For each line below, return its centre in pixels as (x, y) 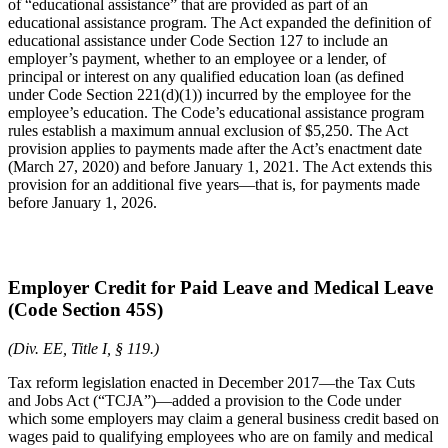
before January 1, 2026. (82, 203)
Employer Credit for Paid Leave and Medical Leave (220, 287)
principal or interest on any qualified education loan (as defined (206, 77)
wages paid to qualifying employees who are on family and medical (220, 436)
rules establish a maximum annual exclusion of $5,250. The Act (208, 131)
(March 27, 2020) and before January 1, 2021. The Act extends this (220, 167)
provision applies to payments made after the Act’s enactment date (215, 149)
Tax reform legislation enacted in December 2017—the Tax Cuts (211, 382)
